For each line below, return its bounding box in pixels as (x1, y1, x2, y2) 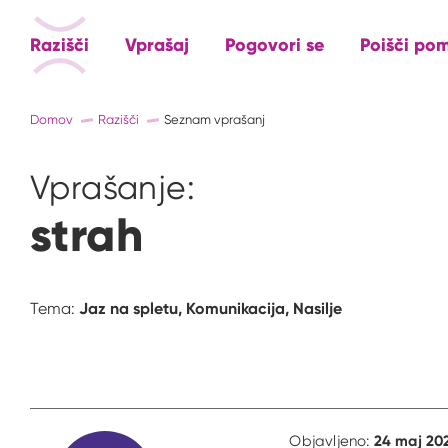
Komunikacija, (186, 298, 293, 319)
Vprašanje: (30, 167, 195, 207)
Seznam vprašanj (164, 112, 265, 127)
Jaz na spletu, (79, 298, 186, 319)
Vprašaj (125, 33, 189, 56)
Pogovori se (225, 33, 324, 56)
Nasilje (293, 298, 342, 319)
